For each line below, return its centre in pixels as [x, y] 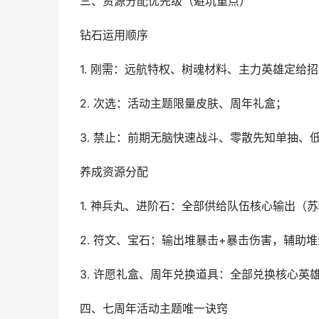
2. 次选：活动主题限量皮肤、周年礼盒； [183, 104]
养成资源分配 [114, 172]
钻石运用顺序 [114, 35]
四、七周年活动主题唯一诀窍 [154, 309]
